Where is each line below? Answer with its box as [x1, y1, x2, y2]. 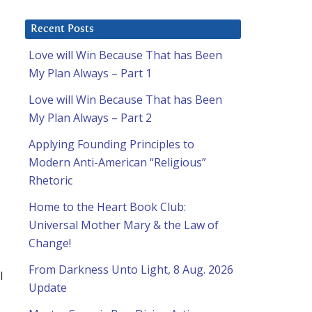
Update [29, 280, 67, 296]
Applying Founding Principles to [29, 136, 194, 153]
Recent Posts [31, 24, 94, 35]
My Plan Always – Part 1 [29, 65, 152, 81]
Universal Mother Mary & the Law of [29, 217, 219, 233]
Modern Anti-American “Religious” [29, 155, 206, 171]
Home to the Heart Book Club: [29, 199, 186, 215]
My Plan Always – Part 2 [29, 110, 152, 126]
